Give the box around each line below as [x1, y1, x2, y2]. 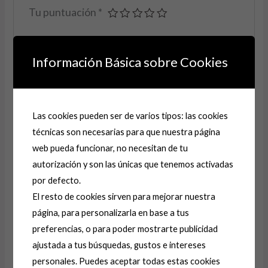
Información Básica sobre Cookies [32, 53, 229, 70]
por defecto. [32, 175, 81, 185]
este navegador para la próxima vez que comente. [28, 230, 220, 240]
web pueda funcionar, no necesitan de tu [32, 142, 188, 153]
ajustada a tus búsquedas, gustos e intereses [32, 239, 206, 250]
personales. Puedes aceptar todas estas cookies [32, 255, 221, 266]
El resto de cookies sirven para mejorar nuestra [32, 191, 216, 202]
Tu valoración [28, 33, 93, 47]
